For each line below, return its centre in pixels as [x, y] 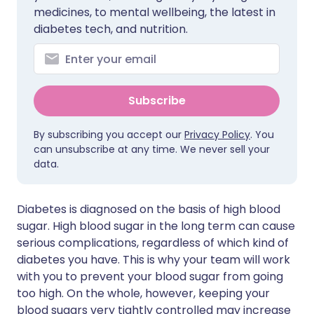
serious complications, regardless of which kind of [153, 243]
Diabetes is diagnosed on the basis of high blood [149, 209]
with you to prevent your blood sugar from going [150, 277]
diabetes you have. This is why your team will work [153, 260]
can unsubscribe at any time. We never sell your [152, 149]
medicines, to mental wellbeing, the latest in [155, 12]
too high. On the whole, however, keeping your [143, 293]
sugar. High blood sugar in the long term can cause [156, 226]
